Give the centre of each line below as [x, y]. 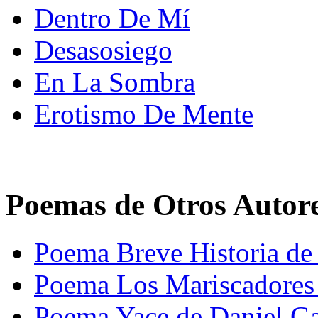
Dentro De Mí [112, 18]
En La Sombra [115, 82]
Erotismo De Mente [144, 114]
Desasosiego [103, 50]
